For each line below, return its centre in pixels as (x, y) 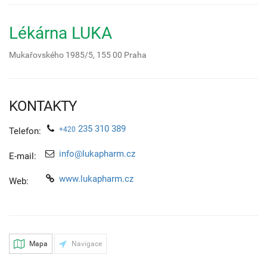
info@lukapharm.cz (97, 154)
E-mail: (23, 156)
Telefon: (25, 131)
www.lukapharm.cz (96, 179)
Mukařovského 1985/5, (53, 55)
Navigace (86, 244)
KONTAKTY (43, 106)
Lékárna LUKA (60, 33)
